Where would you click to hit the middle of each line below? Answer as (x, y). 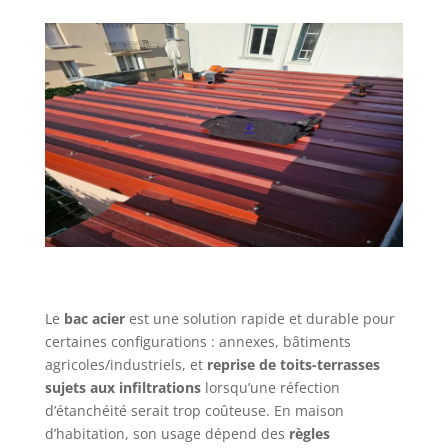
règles (309, 434)
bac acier (94, 319)
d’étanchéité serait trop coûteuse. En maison (194, 411)
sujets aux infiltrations (122, 388)
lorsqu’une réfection (270, 388)
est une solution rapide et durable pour (259, 319)
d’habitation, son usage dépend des (166, 434)
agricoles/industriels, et (125, 365)
